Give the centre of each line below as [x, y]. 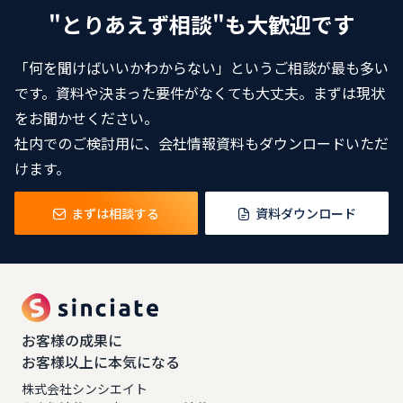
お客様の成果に [72, 340]
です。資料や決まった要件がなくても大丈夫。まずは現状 [200, 93]
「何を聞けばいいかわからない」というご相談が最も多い [201, 67]
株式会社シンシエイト [85, 389]
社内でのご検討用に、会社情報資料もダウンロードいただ [201, 143]
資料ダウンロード [306, 213]
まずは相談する [115, 213]
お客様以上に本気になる [101, 362]
